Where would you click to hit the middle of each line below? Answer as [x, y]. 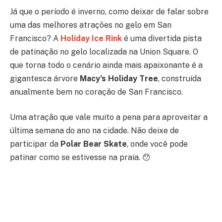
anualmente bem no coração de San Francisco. [96, 92]
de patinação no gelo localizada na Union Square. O [104, 52]
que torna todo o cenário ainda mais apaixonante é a [106, 65]
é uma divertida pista [163, 38]
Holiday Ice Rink [91, 38]
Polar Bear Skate [94, 144]
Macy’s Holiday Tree [119, 78]
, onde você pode [157, 144]
